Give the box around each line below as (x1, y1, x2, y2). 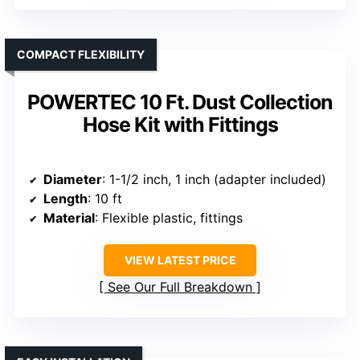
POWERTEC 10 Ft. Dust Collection (27, 90, 333, 115)
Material (43, 210, 95, 227)
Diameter (43, 171, 102, 188)
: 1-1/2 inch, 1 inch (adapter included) (102, 171, 326, 188)
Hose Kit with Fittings (82, 112, 278, 137)
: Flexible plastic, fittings (95, 210, 243, 227)
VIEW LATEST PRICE (124, 253, 236, 268)
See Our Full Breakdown (108, 279, 252, 296)
